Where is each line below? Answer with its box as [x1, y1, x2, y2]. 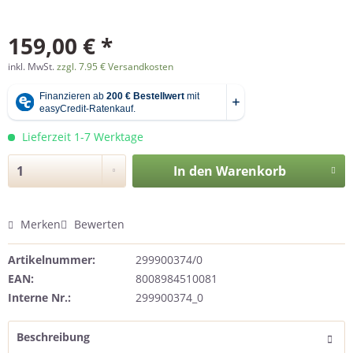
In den [173, 162, 213, 180]
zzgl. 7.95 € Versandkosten [57, 60, 173, 73]
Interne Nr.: [8, 290, 71, 306]
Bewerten [71, 217, 124, 232]
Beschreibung [17, 329, 90, 345]
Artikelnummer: [8, 252, 95, 268]
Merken [20, 217, 61, 232]
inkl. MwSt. [8, 60, 57, 73]
